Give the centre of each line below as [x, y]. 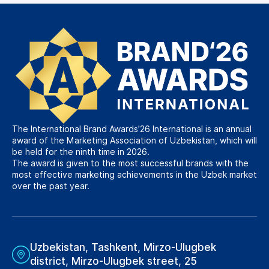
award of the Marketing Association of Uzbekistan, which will [134, 140]
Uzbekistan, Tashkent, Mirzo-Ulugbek [123, 247]
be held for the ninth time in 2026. [81, 152]
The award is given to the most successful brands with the [130, 163]
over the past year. [51, 186]
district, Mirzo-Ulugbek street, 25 [113, 261]
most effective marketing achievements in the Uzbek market [134, 174]
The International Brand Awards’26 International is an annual [132, 129]
